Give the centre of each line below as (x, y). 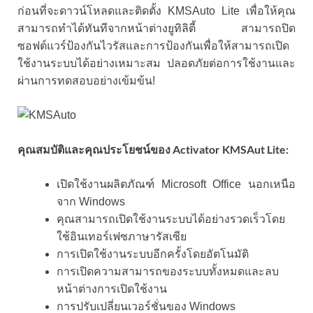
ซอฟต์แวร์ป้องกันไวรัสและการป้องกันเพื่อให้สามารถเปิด (153, 45)
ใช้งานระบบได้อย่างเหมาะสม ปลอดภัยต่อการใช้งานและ (156, 63)
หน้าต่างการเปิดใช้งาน (112, 289)
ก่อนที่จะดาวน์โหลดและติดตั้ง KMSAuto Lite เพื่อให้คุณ (156, 10)
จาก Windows (91, 201)
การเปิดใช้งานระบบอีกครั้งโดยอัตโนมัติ (153, 254)
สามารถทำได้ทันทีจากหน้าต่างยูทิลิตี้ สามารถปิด (156, 28)
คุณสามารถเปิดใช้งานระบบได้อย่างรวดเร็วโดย (171, 219)
